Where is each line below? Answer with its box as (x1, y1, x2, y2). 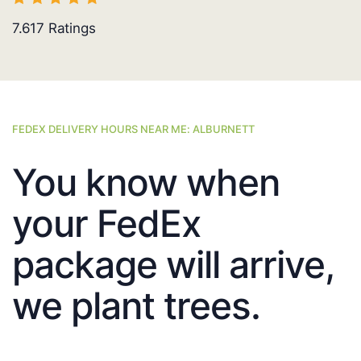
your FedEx (12, 201, 201, 247)
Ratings (44, 20, 96, 37)
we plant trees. (12, 283, 260, 329)
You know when (12, 160, 280, 205)
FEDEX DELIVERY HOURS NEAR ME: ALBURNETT (12, 122, 255, 136)
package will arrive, (12, 242, 334, 288)
